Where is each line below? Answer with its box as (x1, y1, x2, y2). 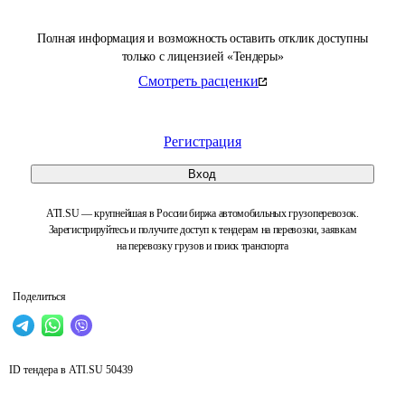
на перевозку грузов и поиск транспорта (117, 240, 288, 252)
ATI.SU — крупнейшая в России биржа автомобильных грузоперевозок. (46, 207, 359, 220)
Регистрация (164, 134, 241, 149)
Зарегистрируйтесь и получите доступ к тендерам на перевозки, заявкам (48, 223, 357, 236)
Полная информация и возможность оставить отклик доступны (36, 32, 369, 45)
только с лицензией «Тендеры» (121, 50, 284, 63)
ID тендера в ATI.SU (9, 363, 103, 376)
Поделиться (13, 290, 66, 303)
